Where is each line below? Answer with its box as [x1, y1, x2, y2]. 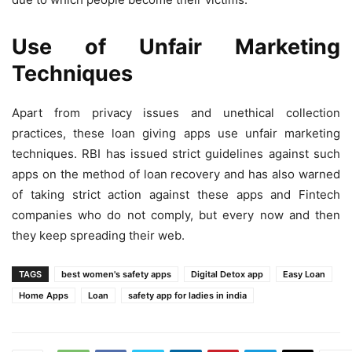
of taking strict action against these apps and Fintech [12, 187, 340, 203]
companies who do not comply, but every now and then [12, 207, 340, 223]
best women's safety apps [61, 269, 171, 280]
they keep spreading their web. [12, 228, 185, 244]
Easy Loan [283, 269, 325, 280]
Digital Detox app [191, 269, 263, 280]
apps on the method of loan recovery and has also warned [12, 167, 340, 182]
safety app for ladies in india [128, 290, 247, 302]
